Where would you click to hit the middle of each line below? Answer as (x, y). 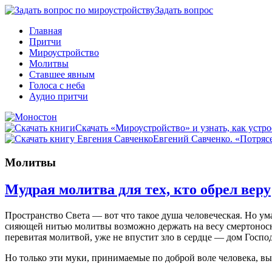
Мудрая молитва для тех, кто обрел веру (138, 189)
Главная (46, 31)
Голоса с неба (57, 85)
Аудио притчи (59, 96)
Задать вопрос (184, 10)
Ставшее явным (62, 74)
